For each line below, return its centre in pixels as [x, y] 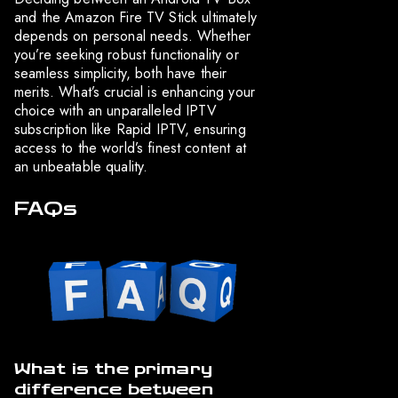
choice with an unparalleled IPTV [115, 110]
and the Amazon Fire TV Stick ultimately [135, 17]
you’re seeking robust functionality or [127, 54]
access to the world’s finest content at [130, 147]
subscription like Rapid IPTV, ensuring [130, 129]
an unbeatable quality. [81, 166]
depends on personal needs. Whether [133, 36]
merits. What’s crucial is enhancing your [135, 92]
